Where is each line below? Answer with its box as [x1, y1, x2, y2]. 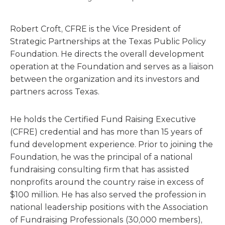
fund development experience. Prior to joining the [10, 140, 213, 149]
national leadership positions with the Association [10, 202, 208, 212]
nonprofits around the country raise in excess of [10, 177, 204, 187]
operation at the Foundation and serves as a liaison [10, 62, 213, 71]
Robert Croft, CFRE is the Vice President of [10, 24, 181, 34]
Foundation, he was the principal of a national [10, 152, 193, 162]
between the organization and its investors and [10, 74, 200, 84]
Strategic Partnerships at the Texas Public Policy [10, 37, 206, 46]
